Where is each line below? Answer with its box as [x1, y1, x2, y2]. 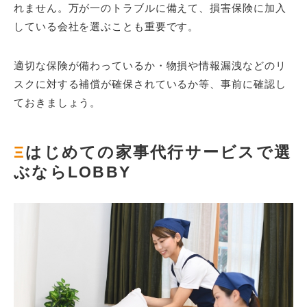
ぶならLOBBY [14, 163, 131, 181]
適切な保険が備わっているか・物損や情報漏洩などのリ [14, 59, 286, 71]
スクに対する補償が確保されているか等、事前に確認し [14, 77, 286, 90]
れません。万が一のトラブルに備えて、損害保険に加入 [14, 1, 286, 14]
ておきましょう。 [14, 96, 101, 108]
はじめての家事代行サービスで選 [25, 143, 291, 161]
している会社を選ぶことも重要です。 [14, 20, 199, 32]
